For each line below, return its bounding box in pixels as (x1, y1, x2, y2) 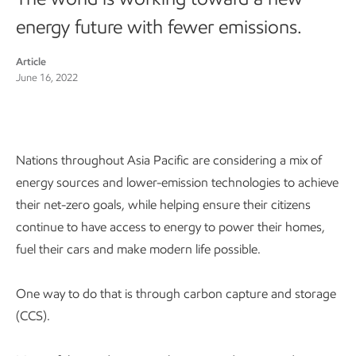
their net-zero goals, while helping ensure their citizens (16, 197, 311, 212)
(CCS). (16, 308, 50, 323)
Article (16, 56, 46, 68)
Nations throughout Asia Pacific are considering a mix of (16, 153, 322, 168)
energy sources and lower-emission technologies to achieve (16, 175, 339, 190)
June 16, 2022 (16, 72, 78, 83)
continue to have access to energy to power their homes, (16, 219, 325, 234)
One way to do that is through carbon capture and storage (16, 286, 336, 301)
